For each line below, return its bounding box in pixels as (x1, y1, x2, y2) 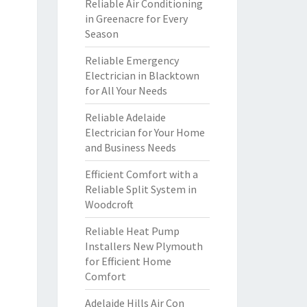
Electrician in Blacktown (84, 69, 199, 82)
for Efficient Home (84, 254, 171, 268)
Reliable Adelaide (84, 110, 166, 124)
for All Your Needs (84, 84, 167, 97)
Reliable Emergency (84, 53, 179, 67)
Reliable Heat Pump (84, 224, 180, 238)
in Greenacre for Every (84, 12, 188, 25)
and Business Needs (84, 140, 176, 154)
